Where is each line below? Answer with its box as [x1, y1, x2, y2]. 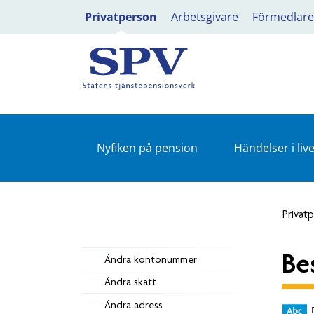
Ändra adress [104, 298, 163, 311]
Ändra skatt [104, 275, 156, 289]
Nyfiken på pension [96, 140, 198, 156]
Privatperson [85, 9, 157, 25]
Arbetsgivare [171, 9, 238, 25]
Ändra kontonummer [104, 252, 197, 266]
